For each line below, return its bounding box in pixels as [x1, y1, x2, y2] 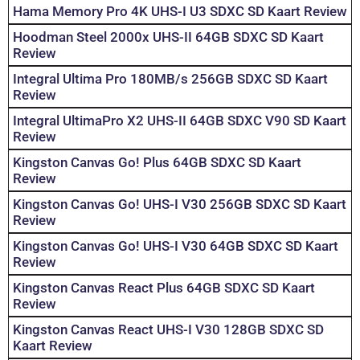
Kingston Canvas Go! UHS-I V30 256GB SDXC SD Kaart [13, 196, 346, 213]
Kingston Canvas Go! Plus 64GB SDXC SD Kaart [13, 154, 301, 171]
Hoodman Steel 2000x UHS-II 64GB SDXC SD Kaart [13, 29, 324, 46]
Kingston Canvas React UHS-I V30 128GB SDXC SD [13, 321, 324, 338]
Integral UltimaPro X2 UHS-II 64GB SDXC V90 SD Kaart [13, 112, 346, 129]
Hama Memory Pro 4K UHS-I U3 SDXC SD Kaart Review [13, 3, 347, 20]
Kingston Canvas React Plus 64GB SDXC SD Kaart [13, 280, 315, 297]
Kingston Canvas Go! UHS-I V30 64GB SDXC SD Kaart [13, 238, 338, 255]
